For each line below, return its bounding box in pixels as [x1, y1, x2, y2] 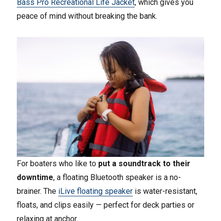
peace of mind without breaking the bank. [17, 11, 158, 21]
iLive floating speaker [58, 186, 133, 196]
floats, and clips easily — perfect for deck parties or [17, 200, 195, 210]
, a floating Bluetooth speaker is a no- [53, 173, 182, 183]
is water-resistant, [133, 186, 198, 196]
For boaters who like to [17, 159, 99, 169]
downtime [17, 173, 54, 183]
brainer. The [17, 186, 59, 196]
